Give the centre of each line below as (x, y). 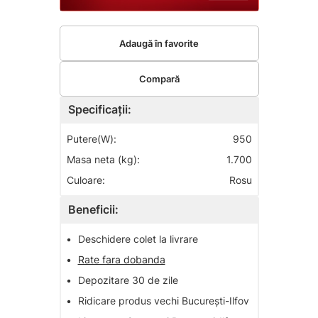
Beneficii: (93, 210)
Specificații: (99, 110)
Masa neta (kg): (103, 160)
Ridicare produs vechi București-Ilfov (163, 301)
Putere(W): (91, 139)
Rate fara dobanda (121, 260)
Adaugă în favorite (159, 43)
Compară (159, 78)
